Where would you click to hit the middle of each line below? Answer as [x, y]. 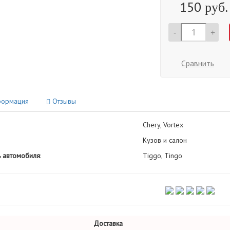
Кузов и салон [165, 140]
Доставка [108, 223]
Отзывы [63, 101]
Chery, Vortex [163, 125]
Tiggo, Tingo [162, 156]
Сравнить [198, 63]
